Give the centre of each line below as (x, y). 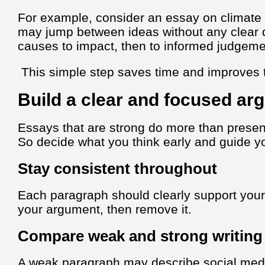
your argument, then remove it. (105, 209)
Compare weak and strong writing (140, 236)
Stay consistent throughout (117, 169)
